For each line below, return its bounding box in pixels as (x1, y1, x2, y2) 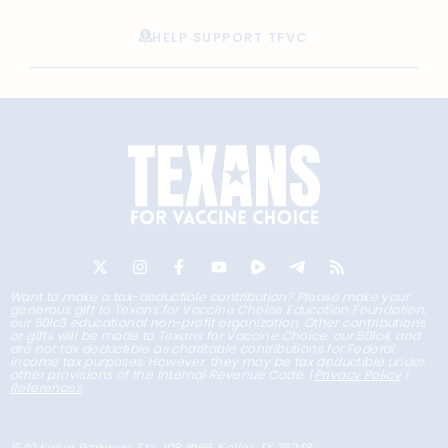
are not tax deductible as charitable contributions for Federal (10, 340, 395, 358)
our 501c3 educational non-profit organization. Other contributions (10, 314, 426, 332)
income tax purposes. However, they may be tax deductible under (10, 353, 425, 371)
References (10, 379, 83, 397)
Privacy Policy (314, 366, 402, 384)
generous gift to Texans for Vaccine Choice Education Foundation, (10, 301, 427, 319)
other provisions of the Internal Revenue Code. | (10, 366, 312, 384)
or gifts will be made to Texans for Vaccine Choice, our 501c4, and (10, 327, 421, 345)
